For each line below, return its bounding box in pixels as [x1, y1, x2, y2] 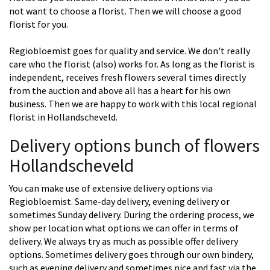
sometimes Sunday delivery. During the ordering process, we [9, 209, 254, 221]
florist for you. [9, 18, 68, 31]
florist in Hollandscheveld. [9, 111, 118, 124]
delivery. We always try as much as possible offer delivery [9, 235, 238, 248]
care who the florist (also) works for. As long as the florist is [9, 58, 255, 71]
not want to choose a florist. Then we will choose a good [9, 5, 241, 17]
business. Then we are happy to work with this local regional [9, 98, 257, 110]
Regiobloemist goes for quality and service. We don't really [9, 45, 250, 57]
